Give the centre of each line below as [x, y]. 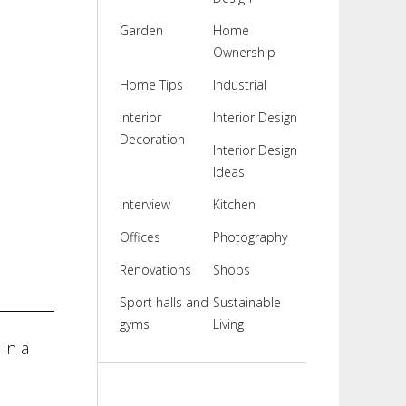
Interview [145, 204]
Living [228, 324]
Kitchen [234, 204]
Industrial [239, 85]
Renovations [155, 270]
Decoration [152, 139]
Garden [141, 30]
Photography [250, 237]
